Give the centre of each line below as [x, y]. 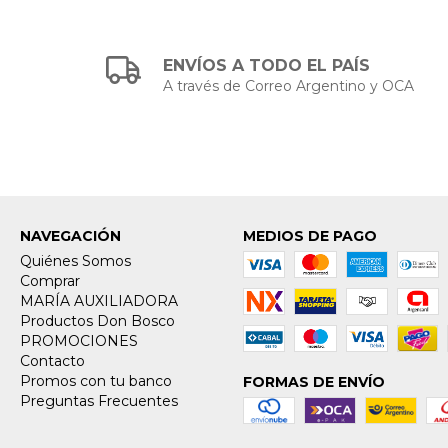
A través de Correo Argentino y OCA [289, 86]
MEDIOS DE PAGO [309, 236]
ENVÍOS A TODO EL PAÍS [267, 66]
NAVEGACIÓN [70, 236]
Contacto [52, 361]
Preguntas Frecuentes [99, 401]
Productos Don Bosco [97, 321]
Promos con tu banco [96, 381]
